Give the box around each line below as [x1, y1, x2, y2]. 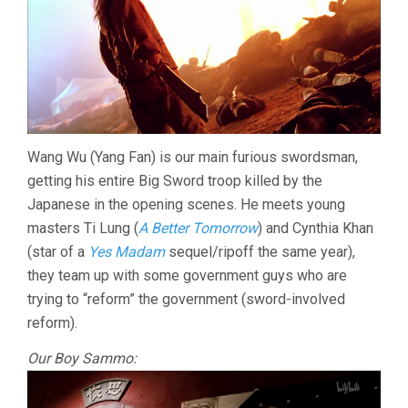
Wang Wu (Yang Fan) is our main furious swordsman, [27, 148, 358, 166]
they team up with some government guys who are [27, 266, 347, 284]
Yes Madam [88, 242, 165, 260]
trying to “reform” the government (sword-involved [27, 290, 345, 308]
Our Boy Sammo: [27, 349, 137, 367]
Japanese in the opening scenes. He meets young [27, 195, 345, 213]
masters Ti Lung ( [27, 219, 138, 237]
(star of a [27, 242, 88, 260]
